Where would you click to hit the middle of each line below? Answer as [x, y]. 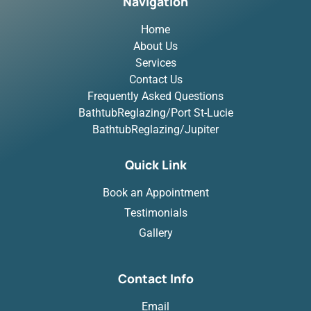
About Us [155, 47]
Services [155, 63]
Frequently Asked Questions [155, 96]
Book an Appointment [155, 193]
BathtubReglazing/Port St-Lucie [155, 113]
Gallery [155, 233]
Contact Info [155, 279]
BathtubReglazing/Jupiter [155, 130]
